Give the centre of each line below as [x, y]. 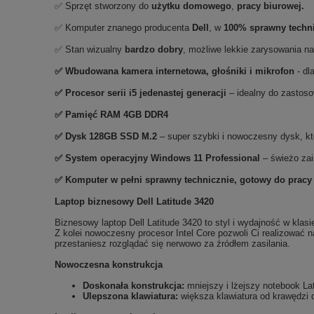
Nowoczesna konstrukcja [109, 265]
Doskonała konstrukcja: [134, 286]
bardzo [140, 50]
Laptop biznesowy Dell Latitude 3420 [135, 202]
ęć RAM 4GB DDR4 [128, 115]
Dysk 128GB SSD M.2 [111, 137]
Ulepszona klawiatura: [131, 296]
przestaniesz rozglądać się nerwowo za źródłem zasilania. [173, 244]
